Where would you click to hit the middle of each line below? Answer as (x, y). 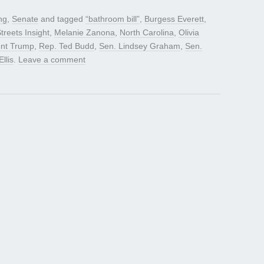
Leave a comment (52, 60)
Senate (25, 19)
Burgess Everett (174, 19)
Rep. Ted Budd (67, 46)
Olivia (189, 33)
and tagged (62, 19)
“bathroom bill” (113, 19)
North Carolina (147, 33)
